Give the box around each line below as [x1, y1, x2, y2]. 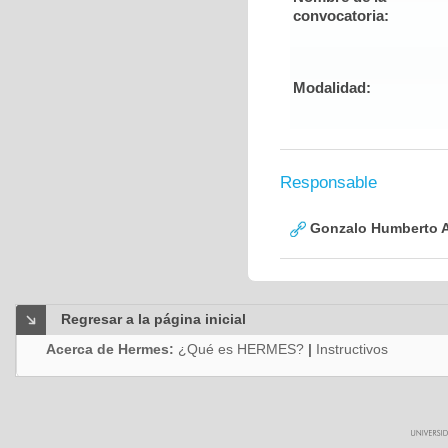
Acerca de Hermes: [46, 341, 178, 357]
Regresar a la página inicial [61, 311, 246, 327]
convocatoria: [293, 7, 389, 24]
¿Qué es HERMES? [178, 341, 304, 357]
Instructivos [316, 341, 388, 357]
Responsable [280, 173, 377, 192]
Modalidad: [293, 79, 371, 96]
